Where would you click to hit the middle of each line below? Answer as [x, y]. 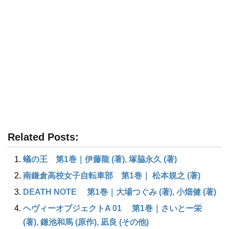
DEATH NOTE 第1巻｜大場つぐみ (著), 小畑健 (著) [120, 192]
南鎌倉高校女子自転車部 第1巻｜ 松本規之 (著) [112, 175]
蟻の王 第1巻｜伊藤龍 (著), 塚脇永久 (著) [100, 159]
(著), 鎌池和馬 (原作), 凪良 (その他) [86, 222]
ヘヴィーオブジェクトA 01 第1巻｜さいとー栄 [112, 208]
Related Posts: [43, 137]
